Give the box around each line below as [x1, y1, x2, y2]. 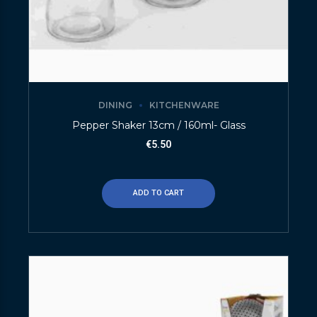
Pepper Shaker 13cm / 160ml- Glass [71, 118, 246, 132]
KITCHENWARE [149, 99, 219, 110]
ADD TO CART [133, 188, 184, 198]
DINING [98, 99, 132, 110]
